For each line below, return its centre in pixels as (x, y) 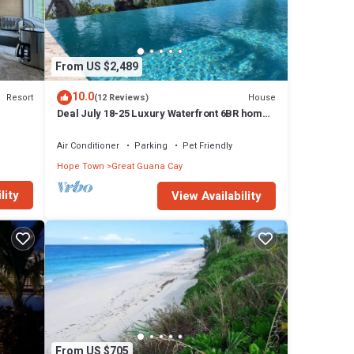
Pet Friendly (207, 146)
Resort (19, 97)
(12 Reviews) (121, 98)
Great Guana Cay (147, 167)
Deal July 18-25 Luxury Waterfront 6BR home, (164, 114)
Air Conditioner (88, 146)
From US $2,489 (96, 66)
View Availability (217, 196)
